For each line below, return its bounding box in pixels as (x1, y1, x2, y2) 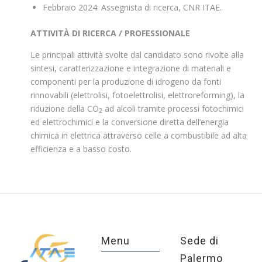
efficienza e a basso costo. (30, 143, 132, 154)
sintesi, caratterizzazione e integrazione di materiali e (30, 62, 232, 74)
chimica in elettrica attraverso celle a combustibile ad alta (30, 129, 247, 141)
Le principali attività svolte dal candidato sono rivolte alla (30, 49, 244, 60)
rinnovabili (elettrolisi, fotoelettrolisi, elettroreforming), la (30, 89, 245, 101)
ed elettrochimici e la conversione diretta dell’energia (30, 116, 229, 127)
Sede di (180, 234, 219, 247)
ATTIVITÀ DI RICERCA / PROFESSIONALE (30, 27, 191, 39)
